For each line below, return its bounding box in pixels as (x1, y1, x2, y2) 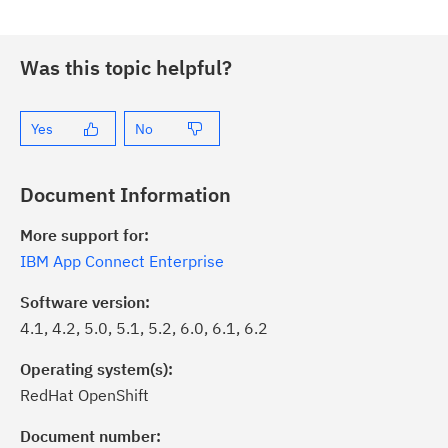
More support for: (20, 225, 149, 245)
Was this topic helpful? (20, 54, 232, 81)
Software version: (20, 292, 150, 312)
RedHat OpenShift (20, 385, 149, 405)
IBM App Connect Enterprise (20, 251, 224, 271)
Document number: (20, 426, 161, 446)
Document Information (20, 181, 231, 208)
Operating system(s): (20, 359, 173, 379)
